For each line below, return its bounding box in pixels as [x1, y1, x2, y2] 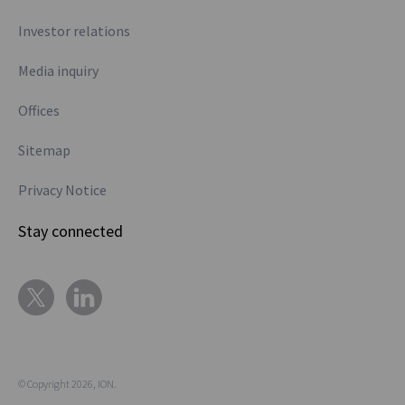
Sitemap [18, 141, 71, 159]
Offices [18, 101, 60, 119]
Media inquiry [18, 61, 99, 80]
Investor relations [18, 22, 130, 40]
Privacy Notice [18, 181, 107, 199]
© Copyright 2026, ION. [18, 377, 117, 391]
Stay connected [18, 221, 123, 241]
